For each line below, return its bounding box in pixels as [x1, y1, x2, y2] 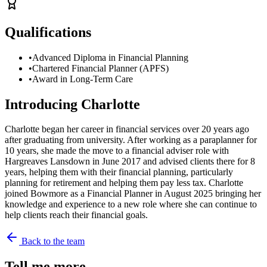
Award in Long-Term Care [32, 73, 133, 84]
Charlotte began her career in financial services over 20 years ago [5, 124, 249, 135]
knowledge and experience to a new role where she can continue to [5, 199, 257, 210]
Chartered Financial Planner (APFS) [32, 63, 169, 73]
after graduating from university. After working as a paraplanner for [5, 135, 257, 145]
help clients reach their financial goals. [5, 210, 148, 221]
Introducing [5, 96, 81, 112]
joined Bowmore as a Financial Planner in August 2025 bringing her [5, 188, 261, 199]
